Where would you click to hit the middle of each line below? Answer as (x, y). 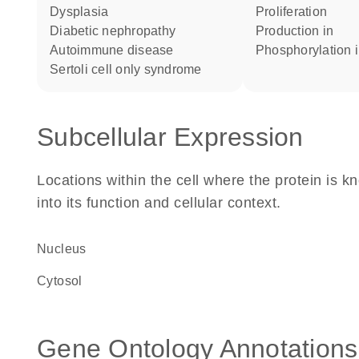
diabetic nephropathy (117, 31)
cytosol (65, 281)
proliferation (296, 12)
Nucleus (67, 249)
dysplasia (84, 12)
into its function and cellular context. (159, 203)
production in (299, 31)
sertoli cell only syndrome (130, 69)
